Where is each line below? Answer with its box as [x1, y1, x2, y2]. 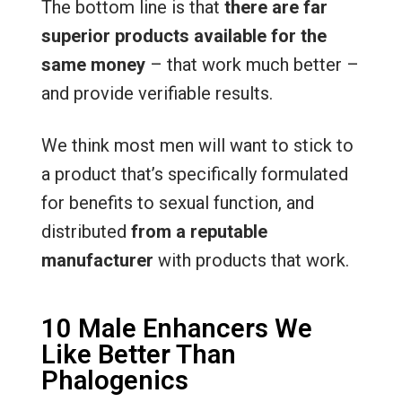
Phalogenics [40, 365, 188, 396]
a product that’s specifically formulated [40, 163, 348, 185]
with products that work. [153, 249, 349, 271]
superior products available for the [40, 25, 327, 47]
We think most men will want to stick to [40, 135, 354, 156]
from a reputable [130, 221, 267, 242]
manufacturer [40, 249, 153, 271]
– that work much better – [144, 54, 359, 75]
